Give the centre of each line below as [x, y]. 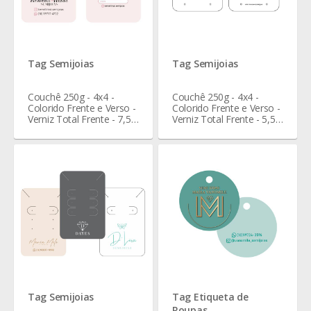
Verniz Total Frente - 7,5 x [83, 119]
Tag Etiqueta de [210, 296]
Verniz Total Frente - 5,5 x [227, 119]
